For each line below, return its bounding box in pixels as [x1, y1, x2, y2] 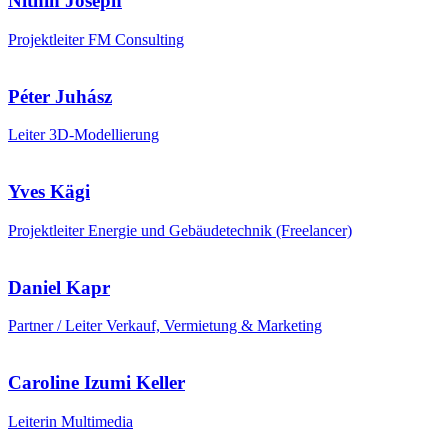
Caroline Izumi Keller [8, 372, 185, 394]
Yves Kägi [8, 181, 90, 203]
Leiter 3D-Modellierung [8, 126, 159, 144]
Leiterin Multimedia [8, 412, 133, 430]
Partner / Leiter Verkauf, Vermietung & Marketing [8, 317, 322, 335]
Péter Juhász [8, 85, 112, 107]
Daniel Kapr [8, 276, 110, 298]
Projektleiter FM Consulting [8, 31, 184, 48]
